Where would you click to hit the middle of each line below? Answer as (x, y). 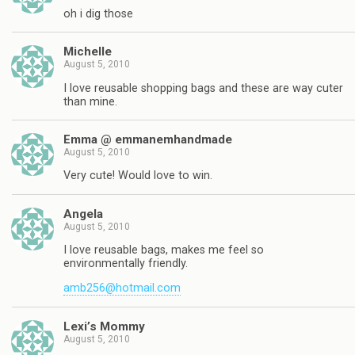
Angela (83, 214)
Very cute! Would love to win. (138, 176)
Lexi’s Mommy (104, 326)
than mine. (90, 101)
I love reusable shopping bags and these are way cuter (203, 88)
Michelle (88, 52)
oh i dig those (98, 13)
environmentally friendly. (126, 264)
